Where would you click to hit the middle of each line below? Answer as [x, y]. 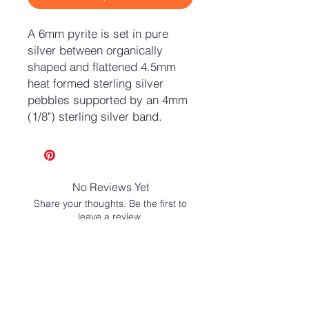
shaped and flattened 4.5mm [102, 67]
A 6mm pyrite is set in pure [98, 34]
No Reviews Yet [110, 187]
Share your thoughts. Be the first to [110, 204]
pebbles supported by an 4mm [108, 100]
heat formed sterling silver [96, 83]
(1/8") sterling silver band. [95, 117]
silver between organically [95, 50]
